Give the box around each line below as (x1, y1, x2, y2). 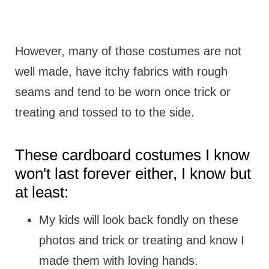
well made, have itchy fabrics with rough (14, 65, 228, 79)
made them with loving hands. (38, 254, 198, 268)
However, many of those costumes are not (14, 44, 241, 58)
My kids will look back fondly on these (38, 213, 238, 227)
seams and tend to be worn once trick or (14, 85, 231, 99)
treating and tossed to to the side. (14, 106, 198, 119)
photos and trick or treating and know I (38, 234, 244, 247)
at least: (14, 183, 68, 202)
